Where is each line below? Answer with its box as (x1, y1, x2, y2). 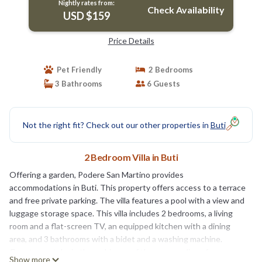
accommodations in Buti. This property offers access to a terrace (9, 182, 246, 192)
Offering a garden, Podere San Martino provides (9, 169, 184, 180)
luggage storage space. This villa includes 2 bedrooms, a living (9, 208, 233, 218)
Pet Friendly (53, 64, 102, 74)
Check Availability (147, 4, 225, 15)
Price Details (108, 35, 154, 46)
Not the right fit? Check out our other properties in (22, 119, 211, 130)
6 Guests (145, 78, 180, 88)
